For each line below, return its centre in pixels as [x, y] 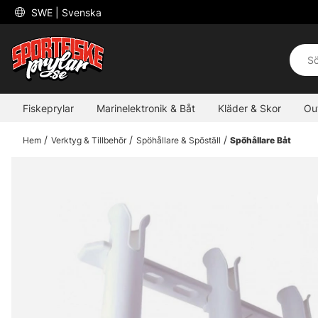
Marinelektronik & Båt [146, 108]
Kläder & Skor [250, 108]
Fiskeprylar [48, 108]
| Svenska [78, 12]
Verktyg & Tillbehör [88, 141]
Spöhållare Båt [261, 141]
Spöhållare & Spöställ [178, 141]
